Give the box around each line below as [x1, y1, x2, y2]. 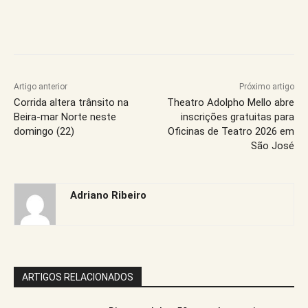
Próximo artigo [239, 81, 294, 91]
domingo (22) [14, 124, 74, 137]
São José [250, 139, 294, 152]
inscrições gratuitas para [180, 110, 294, 123]
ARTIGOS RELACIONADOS [22, 271, 133, 283]
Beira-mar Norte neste [14, 110, 116, 123]
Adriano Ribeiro [70, 188, 146, 201]
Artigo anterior [14, 81, 67, 91]
